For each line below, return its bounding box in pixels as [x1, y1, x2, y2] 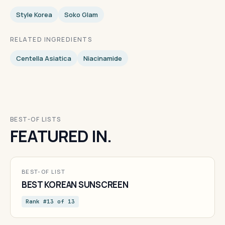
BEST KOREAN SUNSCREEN [22, 178, 129, 190]
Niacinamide [83, 53, 122, 63]
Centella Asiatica [16, 53, 71, 63]
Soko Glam [64, 10, 98, 19]
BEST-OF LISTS [10, 115, 61, 124]
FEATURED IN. [10, 125, 112, 147]
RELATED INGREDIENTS [10, 35, 92, 44]
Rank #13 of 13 [26, 197, 75, 205]
